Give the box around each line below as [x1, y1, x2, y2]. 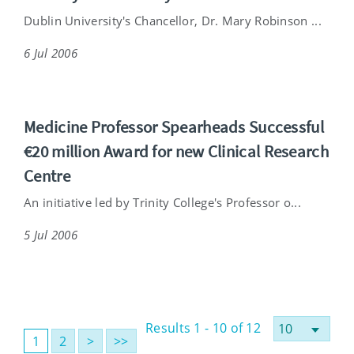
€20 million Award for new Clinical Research [24, 140, 329, 162]
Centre [24, 164, 70, 186]
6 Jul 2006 [24, 44, 77, 61]
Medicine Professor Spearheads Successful [24, 115, 324, 137]
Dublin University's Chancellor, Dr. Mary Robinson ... [24, 12, 322, 28]
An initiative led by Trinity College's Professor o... [24, 194, 301, 210]
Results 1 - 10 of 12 [145, 318, 261, 337]
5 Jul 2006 [24, 226, 77, 243]
